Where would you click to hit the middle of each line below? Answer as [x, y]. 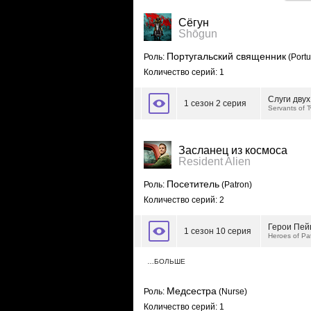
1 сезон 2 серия [215, 103]
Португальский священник [226, 56]
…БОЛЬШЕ [166, 261]
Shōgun [198, 34]
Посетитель [193, 184]
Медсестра [192, 291]
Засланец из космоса [233, 150]
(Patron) [236, 185]
